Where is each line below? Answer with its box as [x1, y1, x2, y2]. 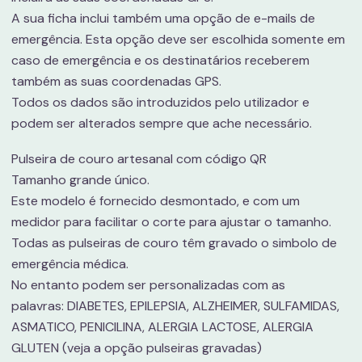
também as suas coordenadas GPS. [11, 73, 225, 90]
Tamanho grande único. [11, 171, 153, 188]
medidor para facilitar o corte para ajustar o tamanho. [11, 213, 331, 230]
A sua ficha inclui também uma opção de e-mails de [11, 10, 315, 27]
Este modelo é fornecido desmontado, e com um [11, 192, 300, 209]
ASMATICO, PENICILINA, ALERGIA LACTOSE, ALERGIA [11, 318, 314, 335]
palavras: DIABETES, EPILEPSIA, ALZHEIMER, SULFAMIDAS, [11, 297, 339, 314]
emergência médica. [11, 255, 132, 272]
